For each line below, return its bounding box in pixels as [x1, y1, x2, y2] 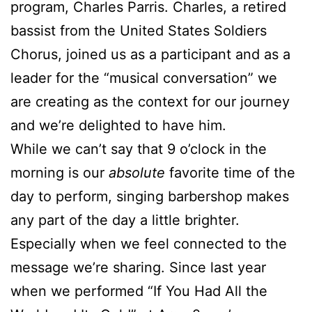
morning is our [10, 164, 109, 181]
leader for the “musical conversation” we [10, 69, 277, 86]
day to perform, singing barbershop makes [10, 187, 289, 205]
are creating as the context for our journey [10, 93, 290, 110]
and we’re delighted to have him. [10, 116, 226, 134]
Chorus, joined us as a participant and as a [10, 45, 290, 63]
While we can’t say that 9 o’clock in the [10, 140, 267, 157]
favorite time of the [169, 164, 295, 181]
